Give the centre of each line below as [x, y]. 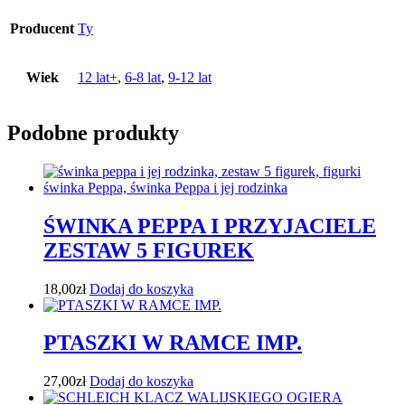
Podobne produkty [93, 132]
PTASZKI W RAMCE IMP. [173, 343]
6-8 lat [143, 77]
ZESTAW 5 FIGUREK [149, 250]
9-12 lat [190, 77]
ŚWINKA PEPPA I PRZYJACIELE [210, 226]
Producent [42, 28]
